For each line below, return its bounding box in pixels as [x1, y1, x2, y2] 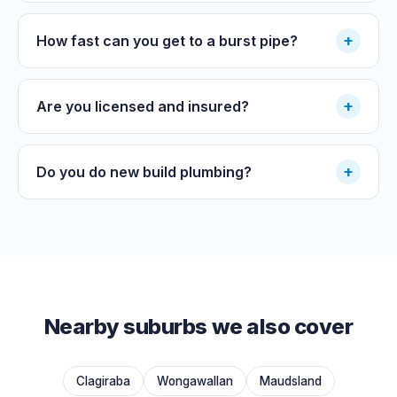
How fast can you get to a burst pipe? [36, 31, 298, 50]
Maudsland [259, 373, 322, 388]
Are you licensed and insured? [36, 97, 249, 115]
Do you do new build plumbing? [36, 162, 252, 181]
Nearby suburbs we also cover [43, 313, 354, 339]
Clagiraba [75, 373, 130, 388]
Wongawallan [156, 373, 233, 388]
